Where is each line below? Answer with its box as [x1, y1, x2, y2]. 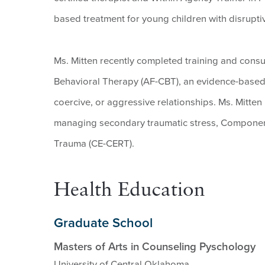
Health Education [53, 181, 205, 201]
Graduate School [53, 215, 153, 231]
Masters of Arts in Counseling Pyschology [53, 240, 256, 253]
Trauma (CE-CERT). [53, 137, 134, 150]
